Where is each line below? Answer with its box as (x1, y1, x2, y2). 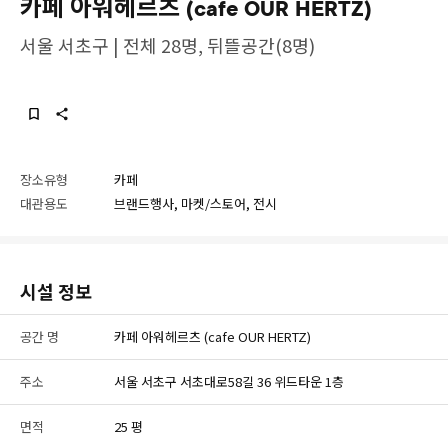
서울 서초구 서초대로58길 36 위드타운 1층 (114, 372, 344, 391)
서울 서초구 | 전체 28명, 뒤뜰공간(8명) (20, 32, 315, 58)
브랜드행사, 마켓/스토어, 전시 (114, 194, 277, 213)
